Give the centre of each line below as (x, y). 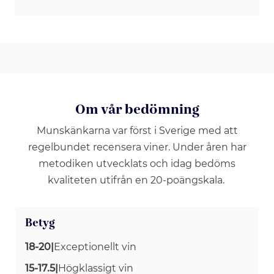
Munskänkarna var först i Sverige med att (137, 130)
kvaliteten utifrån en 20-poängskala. (137, 180)
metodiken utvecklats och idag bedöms (137, 163)
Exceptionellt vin (95, 246)
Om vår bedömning (137, 109)
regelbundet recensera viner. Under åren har (137, 147)
